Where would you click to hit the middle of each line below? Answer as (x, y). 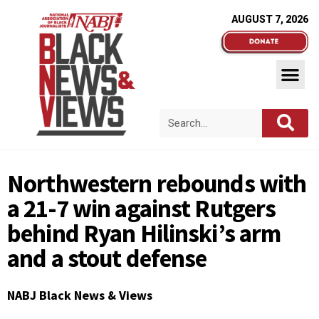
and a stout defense (107, 258)
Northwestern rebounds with (157, 184)
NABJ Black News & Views (80, 295)
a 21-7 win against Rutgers (142, 209)
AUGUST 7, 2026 (270, 19)
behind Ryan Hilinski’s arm (144, 234)
